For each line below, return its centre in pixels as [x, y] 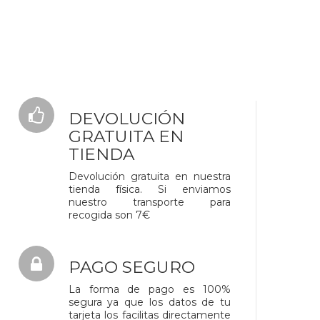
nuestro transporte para [150, 202]
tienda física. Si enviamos [150, 189]
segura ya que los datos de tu [150, 302]
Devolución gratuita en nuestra [150, 176]
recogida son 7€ [109, 215]
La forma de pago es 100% [150, 289]
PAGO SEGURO [131, 267]
